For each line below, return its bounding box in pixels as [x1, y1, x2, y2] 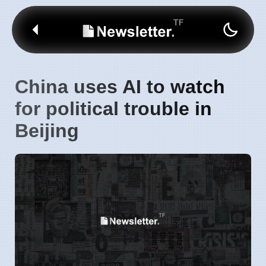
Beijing [15, 120, 79, 141]
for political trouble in [15, 98, 212, 119]
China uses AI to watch [15, 76, 225, 97]
